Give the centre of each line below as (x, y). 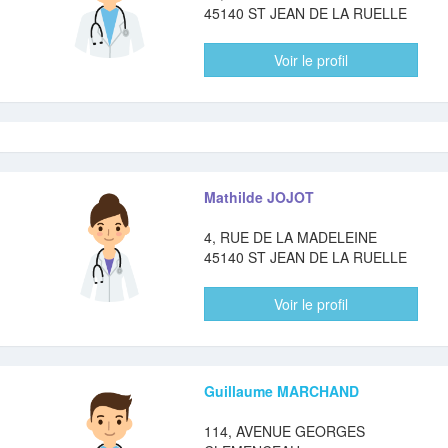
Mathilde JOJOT (259, 197)
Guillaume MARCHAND (282, 391)
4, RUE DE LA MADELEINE (291, 237)
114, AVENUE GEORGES (285, 431)
